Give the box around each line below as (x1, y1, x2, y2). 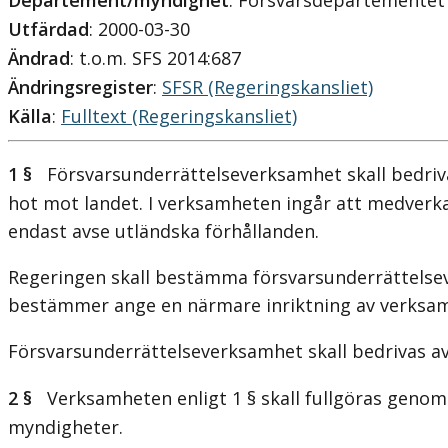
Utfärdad (8, 17, 89, 42)
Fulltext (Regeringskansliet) (61, 104, 297, 129)
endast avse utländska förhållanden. (8, 219, 319, 244)
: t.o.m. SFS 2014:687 (70, 46, 241, 71)
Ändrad (8, 46, 70, 71)
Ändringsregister (8, 75, 153, 100)
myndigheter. (8, 415, 123, 440)
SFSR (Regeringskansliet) (162, 75, 373, 100)
